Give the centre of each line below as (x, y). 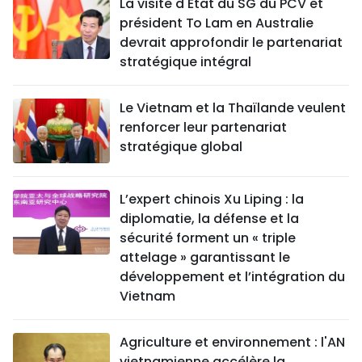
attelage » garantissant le (205, 258)
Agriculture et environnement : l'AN (232, 343)
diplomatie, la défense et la (209, 219)
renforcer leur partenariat (203, 128)
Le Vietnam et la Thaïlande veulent (233, 108)
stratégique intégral (185, 62)
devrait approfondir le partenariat (231, 43)
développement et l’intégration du (232, 277)
